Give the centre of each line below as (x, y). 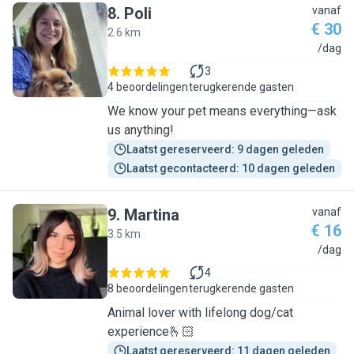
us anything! (141, 130)
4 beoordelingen (148, 87)
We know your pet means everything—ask (222, 111)
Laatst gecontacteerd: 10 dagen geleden (231, 168)
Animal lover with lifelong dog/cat (200, 313)
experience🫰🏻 (159, 331)
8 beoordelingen (148, 288)
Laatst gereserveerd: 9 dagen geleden (225, 149)
